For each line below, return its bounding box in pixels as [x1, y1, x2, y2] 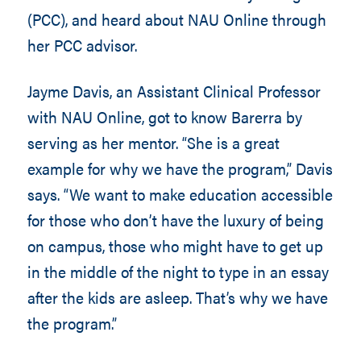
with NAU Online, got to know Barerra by [27, 105, 302, 128]
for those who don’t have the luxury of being [27, 208, 324, 231]
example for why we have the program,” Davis [27, 156, 333, 180]
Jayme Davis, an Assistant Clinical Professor [27, 79, 321, 102]
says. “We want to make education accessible [27, 182, 333, 205]
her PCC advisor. [27, 33, 137, 56]
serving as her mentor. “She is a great [27, 131, 280, 154]
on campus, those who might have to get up [27, 234, 323, 257]
